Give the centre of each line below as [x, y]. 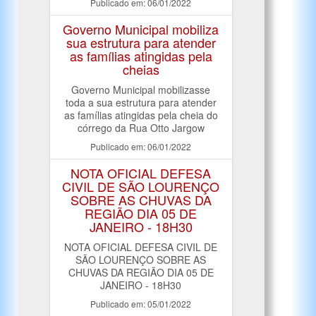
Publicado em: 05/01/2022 [141, 304]
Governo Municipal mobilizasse [141, 90]
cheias [141, 69]
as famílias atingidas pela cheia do [141, 115]
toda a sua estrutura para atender [141, 102]
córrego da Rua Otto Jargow [141, 128]
